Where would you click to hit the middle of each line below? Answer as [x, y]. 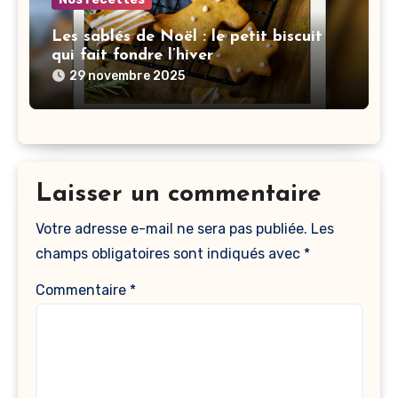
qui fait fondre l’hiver [132, 56]
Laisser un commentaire [178, 195]
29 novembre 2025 [127, 76]
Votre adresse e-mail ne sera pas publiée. [171, 228]
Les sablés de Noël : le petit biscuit [187, 37]
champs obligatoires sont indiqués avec [169, 253]
